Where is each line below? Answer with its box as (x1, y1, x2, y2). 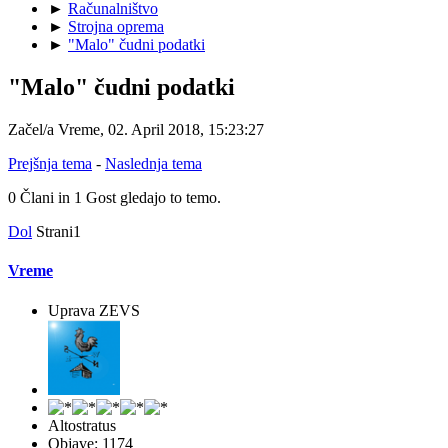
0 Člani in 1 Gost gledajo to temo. (8, 189, 221, 207)
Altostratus (48, 416, 116, 434)
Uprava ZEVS (48, 301, 140, 319)
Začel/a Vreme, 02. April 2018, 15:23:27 (8, 121, 264, 139)
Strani (36, 223, 73, 241)
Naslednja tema (105, 155, 202, 173)
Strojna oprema (68, 18, 164, 36)
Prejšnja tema (8, 155, 92, 173)
